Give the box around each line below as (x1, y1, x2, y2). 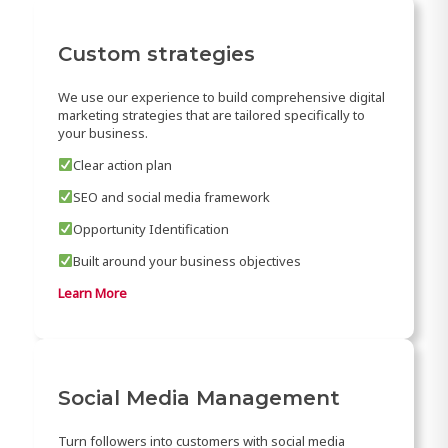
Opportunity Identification (72, 219, 229, 238)
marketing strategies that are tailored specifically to (57, 105, 365, 124)
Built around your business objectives (72, 251, 301, 270)
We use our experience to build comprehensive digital (57, 87, 385, 106)
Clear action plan (72, 155, 172, 174)
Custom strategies (57, 41, 255, 66)
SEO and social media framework (72, 187, 270, 206)
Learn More (57, 283, 127, 302)
